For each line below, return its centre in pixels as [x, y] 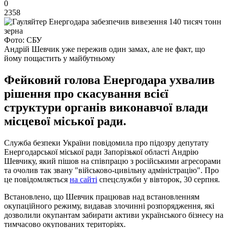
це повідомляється [37, 179]
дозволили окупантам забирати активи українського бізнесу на [114, 215]
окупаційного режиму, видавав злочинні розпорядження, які [109, 206]
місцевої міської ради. [65, 121]
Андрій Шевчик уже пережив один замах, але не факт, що [105, 49]
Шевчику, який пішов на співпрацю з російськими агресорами [112, 161]
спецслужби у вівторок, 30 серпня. [159, 179]
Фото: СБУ [23, 40]
